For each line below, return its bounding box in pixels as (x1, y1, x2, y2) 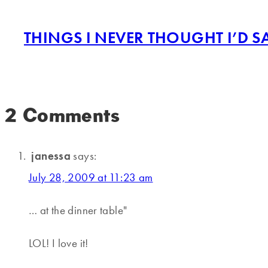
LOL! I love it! (29, 236, 89, 251)
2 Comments (5, 102, 120, 127)
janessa (31, 148, 71, 164)
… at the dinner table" (29, 203, 127, 218)
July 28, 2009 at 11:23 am (29, 170, 153, 185)
